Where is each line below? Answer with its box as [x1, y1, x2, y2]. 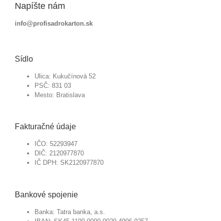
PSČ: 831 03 [35, 81, 71, 89]
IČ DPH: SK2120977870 [35, 159, 104, 167]
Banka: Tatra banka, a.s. [35, 208, 105, 216]
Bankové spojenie [15, 190, 78, 199]
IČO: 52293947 [35, 140, 77, 148]
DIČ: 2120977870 [35, 149, 84, 157]
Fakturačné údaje [15, 122, 76, 131]
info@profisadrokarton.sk [15, 19, 93, 27]
